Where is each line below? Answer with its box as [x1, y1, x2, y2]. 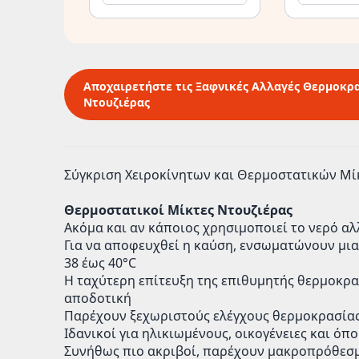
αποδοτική [64, 289, 131, 307]
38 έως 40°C [64, 254, 136, 272]
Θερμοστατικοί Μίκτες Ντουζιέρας [64, 201, 292, 219]
